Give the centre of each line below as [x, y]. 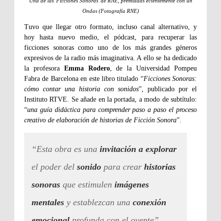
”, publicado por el [168, 89]
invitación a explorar [138, 149]
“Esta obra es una [66, 149]
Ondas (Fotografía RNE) [110, 11]
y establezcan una [98, 203]
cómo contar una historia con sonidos [81, 89]
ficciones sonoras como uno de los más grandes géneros [110, 48]
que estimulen [87, 185]
